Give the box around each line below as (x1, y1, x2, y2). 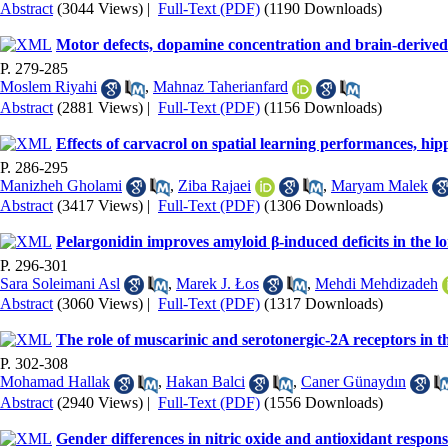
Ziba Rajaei (178, 176, 251, 194)
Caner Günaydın (301, 373, 406, 391)
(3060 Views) (57, 295, 143, 313)
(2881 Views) (57, 98, 143, 116)
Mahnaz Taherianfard (153, 78, 288, 96)
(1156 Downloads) (264, 98, 382, 116)
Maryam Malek (331, 176, 428, 194)
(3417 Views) (57, 196, 143, 214)
